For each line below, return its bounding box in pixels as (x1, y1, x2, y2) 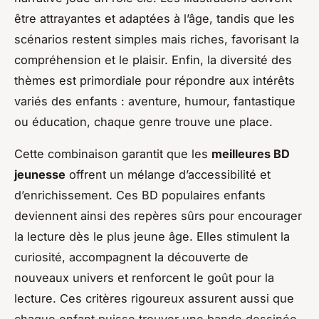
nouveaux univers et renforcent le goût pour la (14, 270, 274, 285)
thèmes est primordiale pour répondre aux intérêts (14, 73, 295, 88)
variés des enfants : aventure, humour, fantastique (14, 93, 296, 108)
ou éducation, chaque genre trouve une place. (14, 114, 273, 129)
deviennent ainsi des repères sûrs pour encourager (14, 208, 302, 223)
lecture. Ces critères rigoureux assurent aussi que (14, 291, 294, 305)
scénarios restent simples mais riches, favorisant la (14, 31, 299, 46)
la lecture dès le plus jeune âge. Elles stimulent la (14, 229, 290, 244)
